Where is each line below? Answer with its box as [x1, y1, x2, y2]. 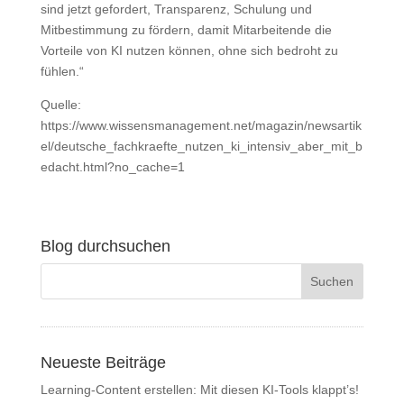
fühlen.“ [40, 63, 84, 78]
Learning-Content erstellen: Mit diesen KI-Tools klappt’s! [40, 381, 359, 397]
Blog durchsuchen [40, 236, 170, 255]
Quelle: [40, 96, 81, 112]
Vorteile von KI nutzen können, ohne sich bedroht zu [40, 42, 338, 58]
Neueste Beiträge [40, 353, 166, 372]
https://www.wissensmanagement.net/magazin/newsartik [40, 117, 362, 133]
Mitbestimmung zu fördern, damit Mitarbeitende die [40, 22, 332, 37]
